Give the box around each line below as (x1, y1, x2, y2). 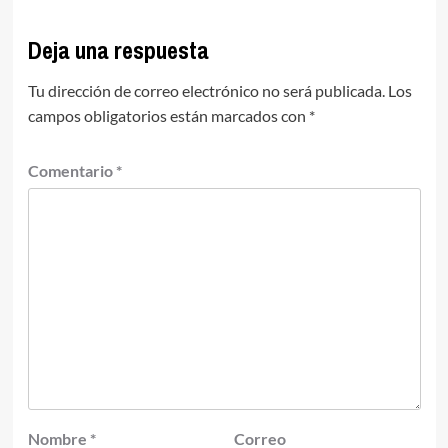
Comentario (27, 160, 116, 180)
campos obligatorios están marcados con (27, 105, 309, 125)
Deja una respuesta (27, 33, 209, 66)
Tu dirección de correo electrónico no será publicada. (27, 80, 385, 100)
